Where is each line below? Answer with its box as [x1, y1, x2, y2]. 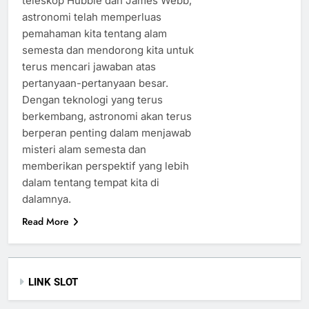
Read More [22, 214, 69, 228]
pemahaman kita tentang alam [22, 26, 167, 40]
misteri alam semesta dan [22, 142, 146, 156]
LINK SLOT [28, 275, 78, 288]
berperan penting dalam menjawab [22, 126, 191, 139]
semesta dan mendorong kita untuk [22, 43, 194, 57]
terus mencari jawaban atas [22, 59, 156, 73]
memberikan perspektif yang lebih [22, 159, 189, 172]
